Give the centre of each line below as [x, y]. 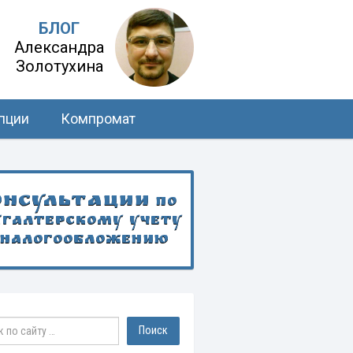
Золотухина [59, 67]
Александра [59, 48]
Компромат [98, 119]
